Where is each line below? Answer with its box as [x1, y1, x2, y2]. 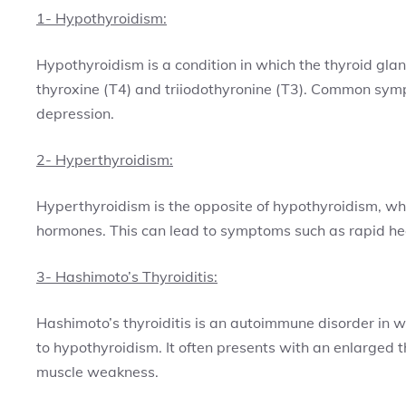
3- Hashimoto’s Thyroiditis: [36, 267, 217, 285]
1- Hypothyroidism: [36, 9, 167, 27]
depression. [36, 104, 114, 122]
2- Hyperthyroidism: [36, 150, 173, 169]
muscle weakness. [36, 362, 159, 381]
